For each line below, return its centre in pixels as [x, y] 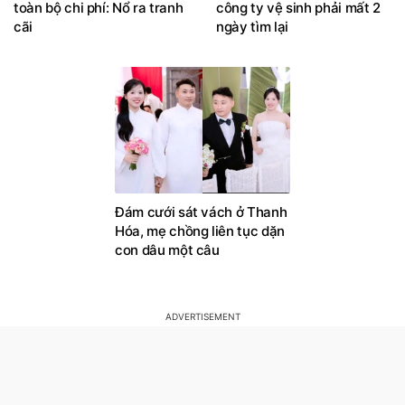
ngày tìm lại [252, 27]
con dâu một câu [167, 250]
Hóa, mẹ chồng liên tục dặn [200, 231]
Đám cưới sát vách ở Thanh [201, 212]
